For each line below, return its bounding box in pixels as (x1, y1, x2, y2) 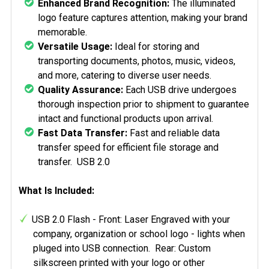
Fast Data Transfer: (38, 127, 127, 139)
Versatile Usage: (38, 41, 112, 52)
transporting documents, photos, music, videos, (38, 55, 235, 67)
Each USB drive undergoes (123, 84, 237, 95)
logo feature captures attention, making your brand (38, 12, 247, 23)
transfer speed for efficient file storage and (38, 142, 219, 153)
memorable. (38, 26, 87, 38)
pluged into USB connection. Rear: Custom (33, 243, 211, 254)
